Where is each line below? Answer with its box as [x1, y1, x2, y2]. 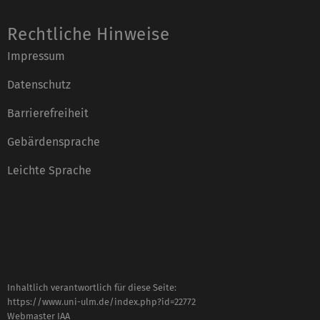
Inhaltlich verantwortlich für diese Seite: [7, 281, 176, 293]
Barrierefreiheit [7, 106, 89, 120]
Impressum [7, 49, 65, 63]
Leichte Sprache [7, 163, 91, 177]
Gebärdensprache [7, 134, 100, 149]
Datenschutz [7, 77, 71, 91]
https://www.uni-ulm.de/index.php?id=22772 [7, 296, 196, 307]
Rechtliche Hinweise [7, 24, 170, 44]
